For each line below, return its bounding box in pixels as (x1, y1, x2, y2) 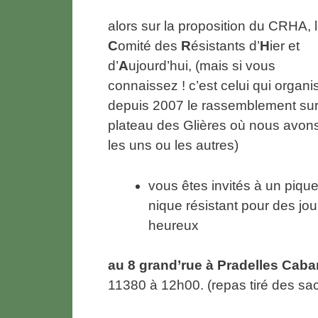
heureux (148, 217, 199, 233)
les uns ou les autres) (108, 138, 238, 153)
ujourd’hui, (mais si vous (128, 58, 275, 74)
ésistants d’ (191, 38, 260, 54)
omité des (118, 38, 181, 54)
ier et (270, 38, 300, 54)
